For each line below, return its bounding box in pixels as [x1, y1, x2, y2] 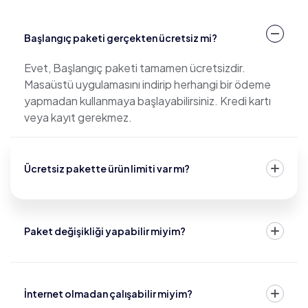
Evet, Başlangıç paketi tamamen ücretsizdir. [24, 60, 245, 75]
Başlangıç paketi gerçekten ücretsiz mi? [24, 32, 217, 44]
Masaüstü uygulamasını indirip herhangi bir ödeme [24, 77, 271, 91]
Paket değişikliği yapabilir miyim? [24, 225, 186, 237]
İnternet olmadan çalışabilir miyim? [24, 287, 192, 300]
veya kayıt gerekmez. [24, 110, 132, 124]
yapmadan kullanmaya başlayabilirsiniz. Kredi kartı [24, 93, 271, 108]
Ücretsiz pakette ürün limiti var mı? [24, 162, 190, 175]
